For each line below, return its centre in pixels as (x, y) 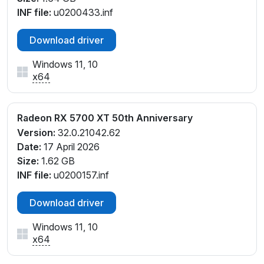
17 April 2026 (70, 147)
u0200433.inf (82, 13)
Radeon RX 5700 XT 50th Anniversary (105, 118)
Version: (36, 133)
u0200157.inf (80, 175)
